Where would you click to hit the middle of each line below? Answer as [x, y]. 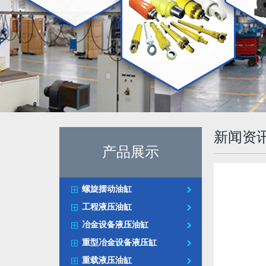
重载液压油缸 [107, 260]
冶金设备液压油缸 [115, 225]
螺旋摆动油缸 [107, 189]
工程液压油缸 [107, 207]
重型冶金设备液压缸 [119, 243]
